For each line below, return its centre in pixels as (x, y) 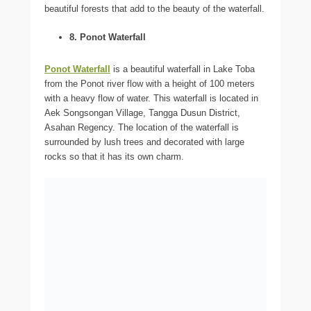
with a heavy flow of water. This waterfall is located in (151, 99)
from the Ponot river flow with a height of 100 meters (150, 84)
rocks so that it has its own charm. (114, 157)
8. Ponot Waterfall (108, 37)
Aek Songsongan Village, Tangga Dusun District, (142, 113)
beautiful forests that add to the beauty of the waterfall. (154, 9)
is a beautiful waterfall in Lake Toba (183, 69)
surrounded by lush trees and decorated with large (144, 142)
